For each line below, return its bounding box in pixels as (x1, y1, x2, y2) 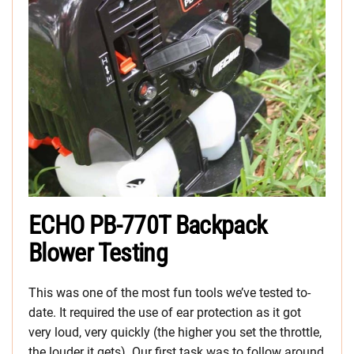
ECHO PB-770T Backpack (28, 210, 267, 241)
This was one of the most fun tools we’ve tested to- (28, 285, 311, 301)
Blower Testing (28, 238, 168, 269)
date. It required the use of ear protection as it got (28, 305, 301, 321)
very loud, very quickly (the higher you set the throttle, (28, 325, 322, 341)
